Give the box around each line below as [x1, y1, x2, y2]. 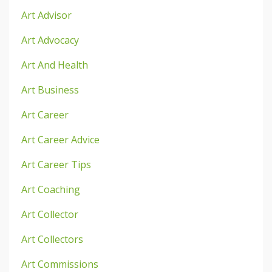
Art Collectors [21, 232, 83, 246]
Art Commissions [21, 257, 98, 271]
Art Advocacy [21, 33, 79, 47]
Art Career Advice [21, 132, 100, 146]
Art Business [21, 83, 79, 97]
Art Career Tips [21, 157, 91, 171]
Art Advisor [21, 8, 72, 22]
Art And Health [21, 58, 88, 72]
